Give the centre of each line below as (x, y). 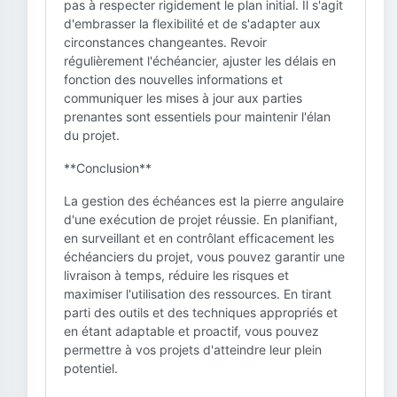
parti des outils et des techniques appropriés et (201, 312)
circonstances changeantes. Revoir (165, 42)
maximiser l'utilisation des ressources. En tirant (198, 294)
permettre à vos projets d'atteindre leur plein (193, 350)
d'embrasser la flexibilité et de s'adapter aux (192, 23)
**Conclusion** (108, 168)
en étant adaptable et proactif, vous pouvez (191, 331)
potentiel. (91, 368)
